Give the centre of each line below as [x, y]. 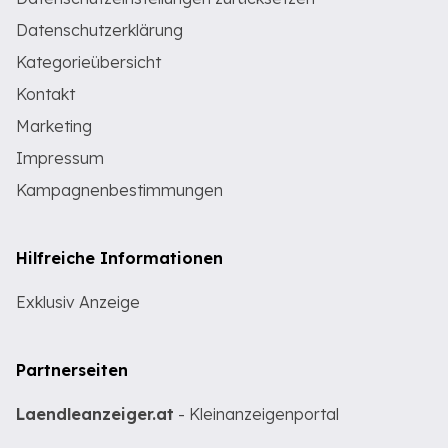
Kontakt [45, 94]
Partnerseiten [72, 370]
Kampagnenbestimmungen [119, 190]
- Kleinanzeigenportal [256, 414]
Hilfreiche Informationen [119, 258]
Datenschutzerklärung [99, 30]
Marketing [54, 126]
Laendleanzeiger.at [95, 414]
